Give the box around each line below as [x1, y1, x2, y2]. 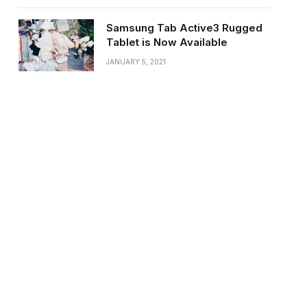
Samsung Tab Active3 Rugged [106, 21, 262, 34]
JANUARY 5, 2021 [106, 57, 166, 66]
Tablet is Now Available [106, 35, 228, 49]
